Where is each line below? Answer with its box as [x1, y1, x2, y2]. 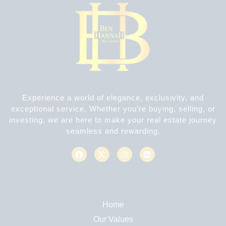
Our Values [93, 215, 133, 224]
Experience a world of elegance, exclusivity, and [22, 93, 204, 102]
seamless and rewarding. [66, 127, 160, 136]
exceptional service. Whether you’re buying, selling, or [11, 104, 215, 114]
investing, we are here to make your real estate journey [9, 116, 217, 125]
